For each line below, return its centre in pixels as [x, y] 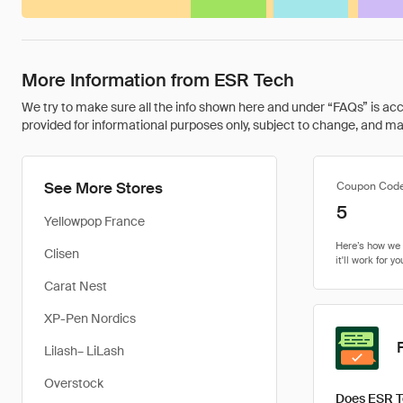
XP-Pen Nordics [90, 318]
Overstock [74, 383]
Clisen [62, 254]
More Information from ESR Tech [158, 80]
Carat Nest [76, 286]
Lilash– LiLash [84, 351]
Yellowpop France [94, 221]
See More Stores [103, 188]
